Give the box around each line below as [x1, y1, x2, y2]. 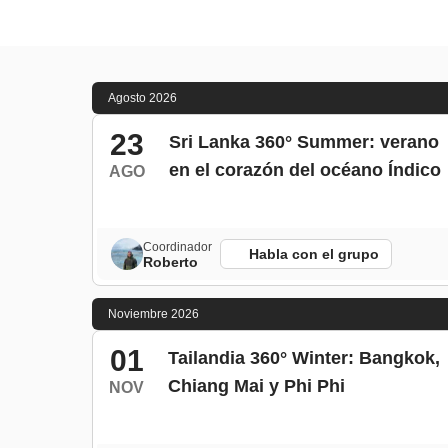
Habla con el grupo [249, 246, 379, 262]
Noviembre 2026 [108, 307, 199, 321]
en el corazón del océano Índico [169, 160, 441, 180]
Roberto [143, 254, 198, 270]
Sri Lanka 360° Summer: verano [169, 132, 439, 152]
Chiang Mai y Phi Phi [168, 376, 345, 396]
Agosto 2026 [108, 91, 177, 105]
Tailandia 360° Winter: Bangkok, [168, 348, 440, 368]
